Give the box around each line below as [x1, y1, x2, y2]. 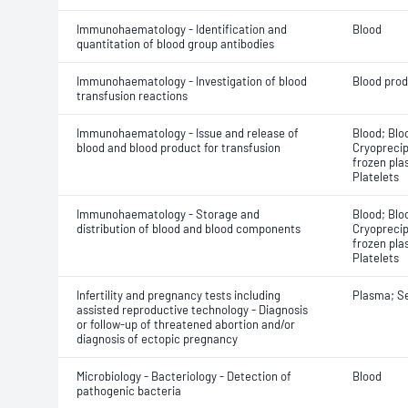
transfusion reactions [76, 88, 188, 103]
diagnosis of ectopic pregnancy [76, 331, 238, 346]
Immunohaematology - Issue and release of [76, 126, 299, 140]
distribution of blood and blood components [76, 221, 301, 236]
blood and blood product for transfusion [76, 140, 280, 155]
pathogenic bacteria [76, 383, 181, 398]
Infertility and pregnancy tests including [76, 288, 280, 302]
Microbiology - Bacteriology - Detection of [76, 369, 291, 383]
